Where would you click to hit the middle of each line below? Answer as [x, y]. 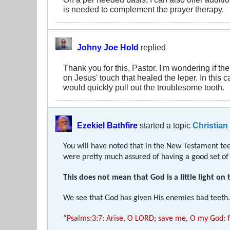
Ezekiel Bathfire [107, 125]
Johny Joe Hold [108, 47]
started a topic [165, 125]
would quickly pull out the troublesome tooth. [144, 87]
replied [152, 47]
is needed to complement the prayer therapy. [143, 9]
